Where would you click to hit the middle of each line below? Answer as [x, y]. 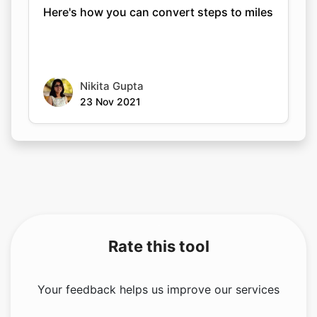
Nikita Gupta [112, 86]
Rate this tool [158, 246]
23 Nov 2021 [110, 102]
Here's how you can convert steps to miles [158, 12]
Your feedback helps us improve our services [158, 289]
